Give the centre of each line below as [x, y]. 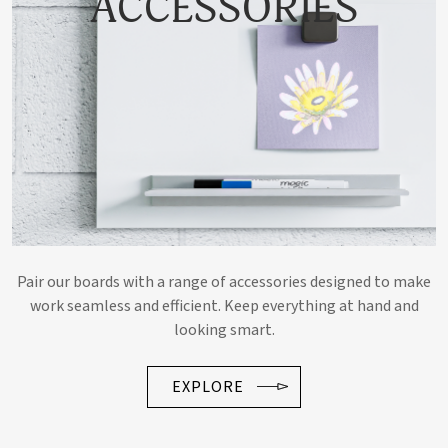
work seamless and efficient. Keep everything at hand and [224, 306]
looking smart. [224, 330]
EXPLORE [208, 387]
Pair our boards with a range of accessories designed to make [224, 282]
